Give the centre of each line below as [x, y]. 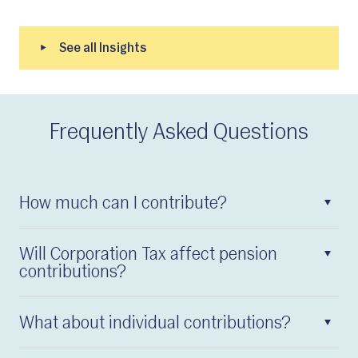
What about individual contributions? [155, 324]
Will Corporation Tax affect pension [148, 255]
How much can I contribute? [123, 204]
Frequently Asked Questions [179, 133]
